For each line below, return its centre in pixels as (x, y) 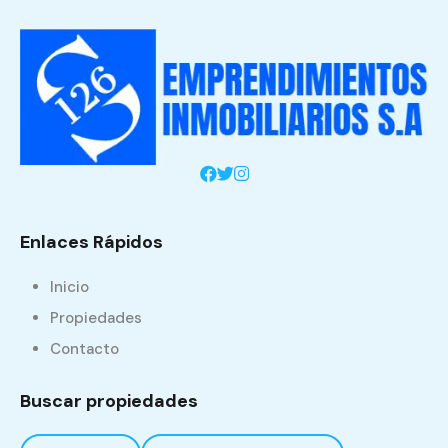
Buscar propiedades (109, 401)
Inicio (69, 287)
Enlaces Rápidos (91, 242)
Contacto (84, 349)
